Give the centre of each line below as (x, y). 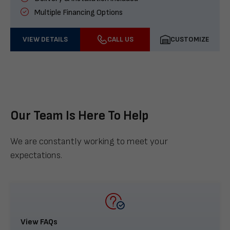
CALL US (120, 40)
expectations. (36, 156)
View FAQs (39, 222)
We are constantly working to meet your (89, 142)
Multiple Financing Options (78, 13)
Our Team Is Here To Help (79, 116)
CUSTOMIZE (190, 40)
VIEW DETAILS (45, 40)
